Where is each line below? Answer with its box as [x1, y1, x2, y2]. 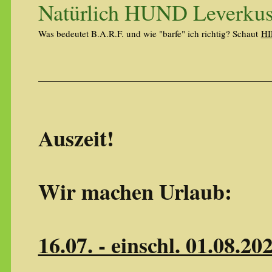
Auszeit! [38, 122, 114, 154]
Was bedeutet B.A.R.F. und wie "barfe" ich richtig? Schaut [38, 27, 261, 39]
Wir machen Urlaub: [38, 175, 232, 207]
